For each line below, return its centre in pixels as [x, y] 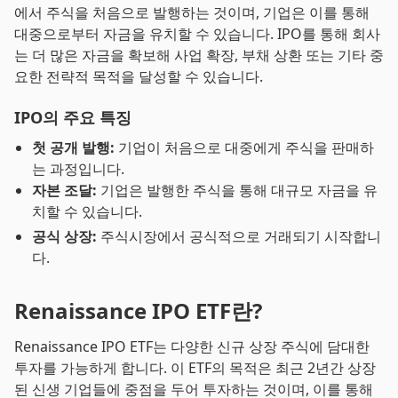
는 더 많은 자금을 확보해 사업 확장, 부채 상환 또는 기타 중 [199, 55]
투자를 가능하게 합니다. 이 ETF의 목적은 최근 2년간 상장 [195, 368]
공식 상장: [64, 236]
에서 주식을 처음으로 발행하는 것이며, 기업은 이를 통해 [192, 12]
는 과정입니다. [78, 169]
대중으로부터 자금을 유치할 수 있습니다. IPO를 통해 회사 [197, 34]
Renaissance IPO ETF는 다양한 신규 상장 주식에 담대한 [192, 346]
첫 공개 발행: [73, 147]
